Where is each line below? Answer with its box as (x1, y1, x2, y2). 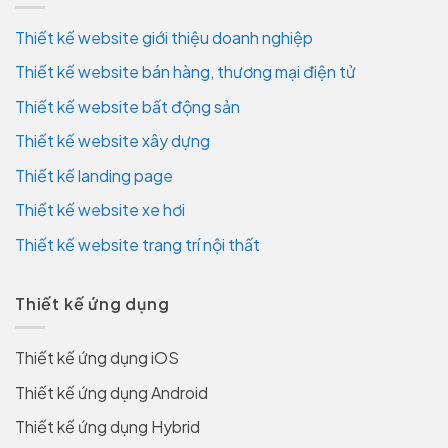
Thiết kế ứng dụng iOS (15, 347, 179, 369)
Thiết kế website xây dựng (15, 130, 210, 152)
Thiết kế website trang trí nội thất (15, 234, 260, 256)
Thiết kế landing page (15, 164, 173, 186)
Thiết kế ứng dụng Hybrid (15, 416, 200, 438)
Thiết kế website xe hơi (15, 199, 185, 221)
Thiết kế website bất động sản (15, 95, 240, 117)
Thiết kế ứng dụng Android (15, 381, 208, 403)
